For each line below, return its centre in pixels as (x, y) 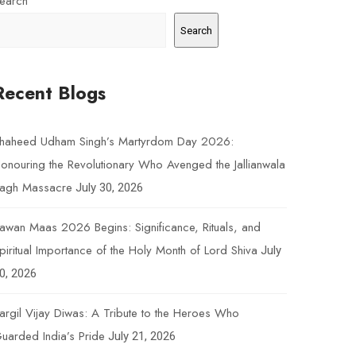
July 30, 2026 (109, 188)
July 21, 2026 (141, 336)
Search (196, 30)
